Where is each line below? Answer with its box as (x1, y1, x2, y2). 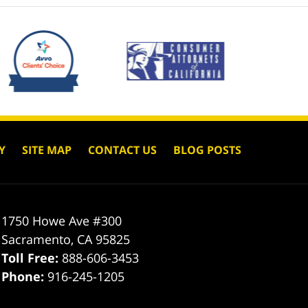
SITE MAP (22, 142, 71, 157)
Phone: (1, 267, 48, 285)
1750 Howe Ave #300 (1, 212, 122, 229)
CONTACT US (88, 142, 157, 157)
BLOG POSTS (173, 142, 241, 157)
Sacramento (1, 230, 71, 247)
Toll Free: (1, 249, 63, 266)
